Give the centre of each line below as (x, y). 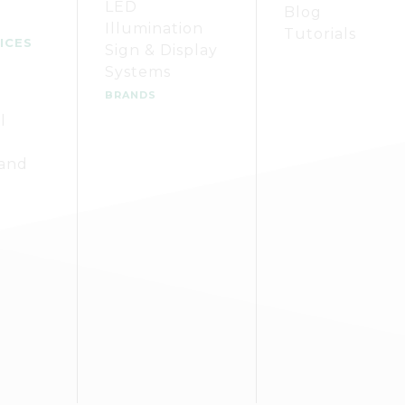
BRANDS (131, 95)
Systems (138, 72)
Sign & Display (161, 50)
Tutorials (320, 34)
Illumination (154, 28)
